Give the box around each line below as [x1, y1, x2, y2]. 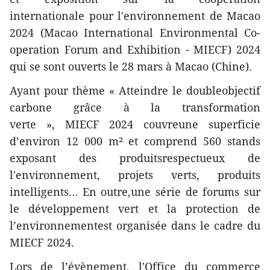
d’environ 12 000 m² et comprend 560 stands [10, 134, 260, 149]
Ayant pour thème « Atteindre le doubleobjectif [10, 83, 260, 98]
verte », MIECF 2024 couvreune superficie [10, 117, 260, 132]
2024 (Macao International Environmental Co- [10, 25, 260, 40]
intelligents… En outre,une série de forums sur [10, 184, 260, 199]
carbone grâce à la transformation [10, 100, 260, 115]
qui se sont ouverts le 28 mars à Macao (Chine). [10, 59, 252, 74]
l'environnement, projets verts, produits [10, 168, 260, 183]
